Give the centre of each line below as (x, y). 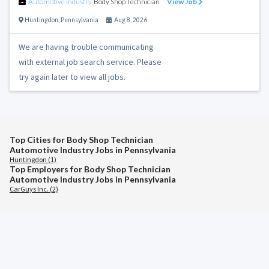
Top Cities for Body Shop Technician (81, 139)
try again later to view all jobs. (72, 77)
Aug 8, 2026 (129, 20)
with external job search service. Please (90, 62)
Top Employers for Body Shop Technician (90, 169)
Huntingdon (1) (33, 159)
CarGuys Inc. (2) (34, 189)
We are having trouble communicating (86, 47)
